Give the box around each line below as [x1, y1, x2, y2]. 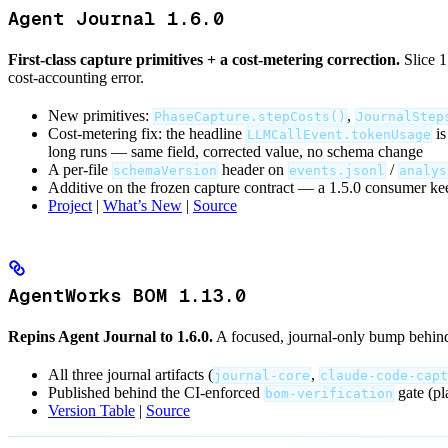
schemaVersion [113, 162, 217, 178]
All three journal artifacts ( [48, 366, 213, 384]
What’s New [103, 196, 182, 214]
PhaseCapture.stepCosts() [154, 108, 346, 124]
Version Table [48, 402, 135, 420]
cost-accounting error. [8, 68, 144, 86]
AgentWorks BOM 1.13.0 [8, 283, 247, 309]
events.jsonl [289, 162, 385, 178]
